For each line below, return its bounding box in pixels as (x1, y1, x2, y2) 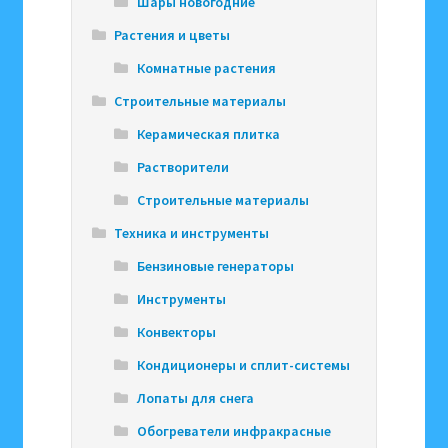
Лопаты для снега (136, 388, 254, 407)
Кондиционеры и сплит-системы (136, 355, 350, 374)
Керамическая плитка (136, 124, 280, 143)
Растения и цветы (114, 25, 231, 44)
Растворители (136, 157, 229, 176)
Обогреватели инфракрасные (136, 421, 331, 440)
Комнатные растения (136, 58, 276, 77)
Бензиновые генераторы (136, 256, 294, 275)
